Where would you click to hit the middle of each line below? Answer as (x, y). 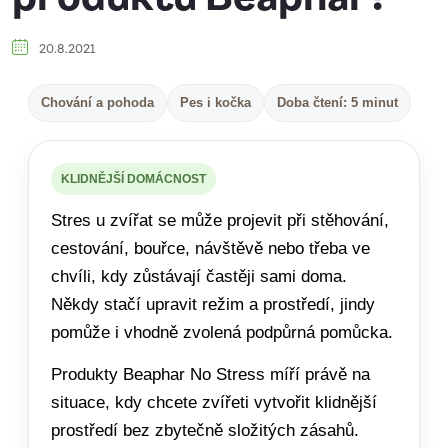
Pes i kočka (215, 102)
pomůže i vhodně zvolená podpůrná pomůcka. (222, 332)
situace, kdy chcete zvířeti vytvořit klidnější (214, 402)
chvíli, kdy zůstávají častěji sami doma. (199, 276)
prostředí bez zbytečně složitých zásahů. (205, 430)
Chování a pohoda (97, 102)
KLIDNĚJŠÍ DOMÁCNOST (133, 179)
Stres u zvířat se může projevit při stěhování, (220, 220)
